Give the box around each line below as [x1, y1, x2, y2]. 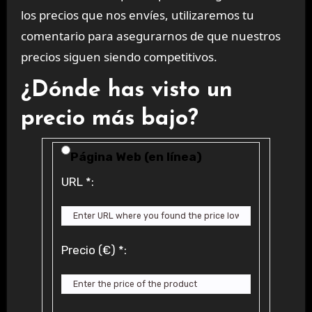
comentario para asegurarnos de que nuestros [20, 27, 281, 44]
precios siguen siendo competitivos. [20, 48, 217, 65]
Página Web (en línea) [70, 149, 202, 164]
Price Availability [49, 144, 157, 159]
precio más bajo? [20, 107, 198, 130]
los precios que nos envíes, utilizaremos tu [20, 6, 254, 23]
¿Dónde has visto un [20, 79, 233, 102]
